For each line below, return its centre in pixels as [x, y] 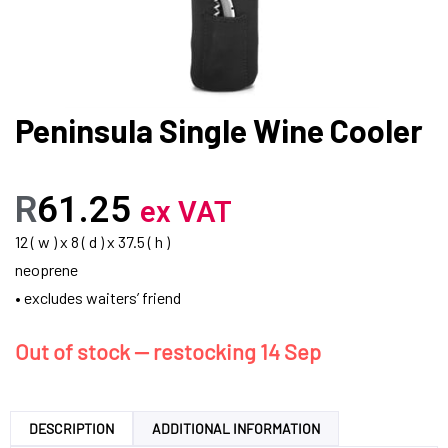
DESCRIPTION [71, 428]
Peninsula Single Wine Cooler [219, 129]
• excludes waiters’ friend [98, 297]
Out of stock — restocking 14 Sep [168, 350]
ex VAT [186, 211]
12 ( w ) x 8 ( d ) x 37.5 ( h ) [92, 241]
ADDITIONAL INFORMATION [236, 428]
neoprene [46, 269]
